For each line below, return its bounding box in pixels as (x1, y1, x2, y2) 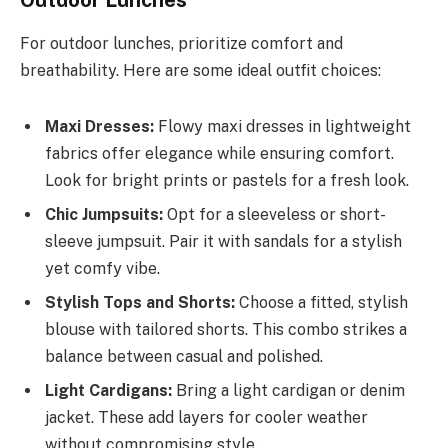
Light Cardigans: (45, 380, 172, 400)
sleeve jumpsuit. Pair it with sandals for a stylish (45, 231, 402, 251)
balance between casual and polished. (45, 346, 323, 366)
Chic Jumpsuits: (45, 204, 163, 224)
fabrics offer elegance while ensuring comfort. (45, 143, 394, 163)
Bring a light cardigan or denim (172, 380, 405, 400)
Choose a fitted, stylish (235, 292, 408, 312)
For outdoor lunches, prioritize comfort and (20, 34, 343, 54)
